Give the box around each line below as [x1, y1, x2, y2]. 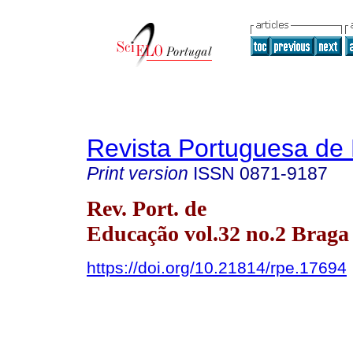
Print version [87, 163, 188, 184]
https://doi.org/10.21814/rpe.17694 [87, 258, 347, 277]
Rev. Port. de [87, 195, 206, 221]
